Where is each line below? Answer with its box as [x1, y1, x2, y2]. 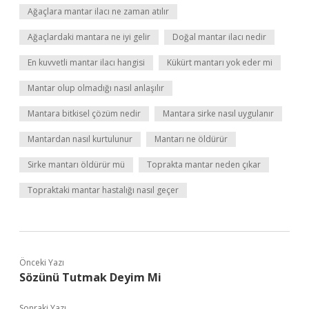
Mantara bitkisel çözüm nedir [28, 108, 141, 119]
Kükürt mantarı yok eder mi [167, 57, 272, 68]
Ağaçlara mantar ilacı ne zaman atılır [28, 6, 169, 17]
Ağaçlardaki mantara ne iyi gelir [28, 31, 150, 43]
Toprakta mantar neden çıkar [147, 159, 261, 170]
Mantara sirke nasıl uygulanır [163, 108, 274, 119]
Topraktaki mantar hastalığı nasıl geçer [28, 184, 179, 196]
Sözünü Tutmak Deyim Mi [19, 270, 161, 285]
